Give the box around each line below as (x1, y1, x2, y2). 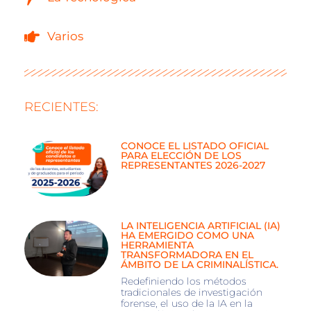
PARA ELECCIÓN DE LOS (120, 149, 242, 162)
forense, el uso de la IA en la (120, 296, 253, 310)
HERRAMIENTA (120, 238, 194, 251)
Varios (47, 29, 83, 43)
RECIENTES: (24, 99, 99, 115)
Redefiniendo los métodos (120, 274, 246, 287)
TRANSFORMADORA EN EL (120, 248, 253, 261)
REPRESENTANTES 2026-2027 (120, 159, 265, 171)
